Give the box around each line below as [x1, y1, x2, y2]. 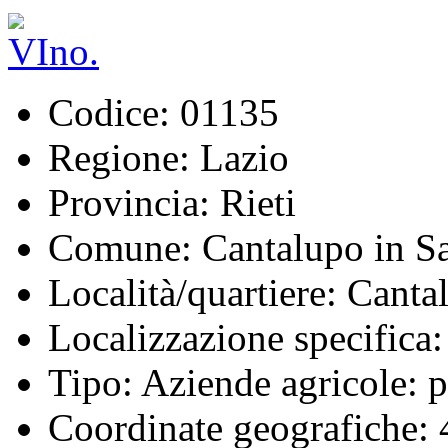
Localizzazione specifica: [48, 315, 443, 359]
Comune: [48, 225, 192, 269]
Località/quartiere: [48, 270, 337, 314]
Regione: [48, 135, 190, 179]
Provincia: [48, 180, 210, 224]
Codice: [48, 90, 170, 134]
